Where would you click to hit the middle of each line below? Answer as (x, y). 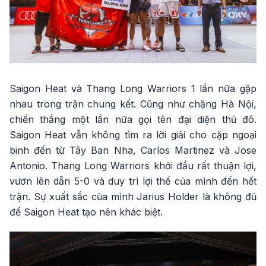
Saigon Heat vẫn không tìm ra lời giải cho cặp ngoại (133, 135)
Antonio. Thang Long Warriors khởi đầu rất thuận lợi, (133, 166)
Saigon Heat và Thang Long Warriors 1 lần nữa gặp (133, 89)
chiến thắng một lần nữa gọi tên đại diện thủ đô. (133, 120)
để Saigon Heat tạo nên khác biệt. (86, 212)
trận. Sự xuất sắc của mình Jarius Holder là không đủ (133, 197)
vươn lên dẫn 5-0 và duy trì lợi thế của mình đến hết (133, 181)
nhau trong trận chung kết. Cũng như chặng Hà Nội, (133, 104)
